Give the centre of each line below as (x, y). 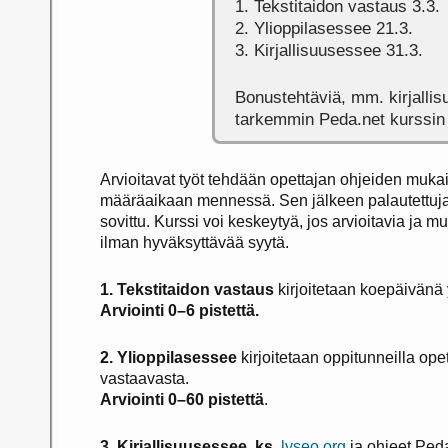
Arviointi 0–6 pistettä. (179, 310)
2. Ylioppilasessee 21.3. (324, 28)
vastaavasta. (144, 378)
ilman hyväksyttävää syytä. (194, 242)
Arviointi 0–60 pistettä (182, 399)
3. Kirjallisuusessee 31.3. (329, 50)
